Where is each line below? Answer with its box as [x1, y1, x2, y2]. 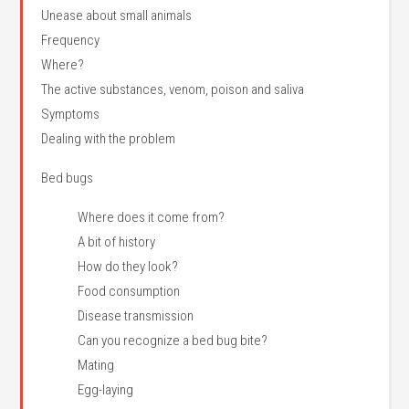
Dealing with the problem [41, 131, 176, 147]
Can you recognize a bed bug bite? [78, 332, 268, 349]
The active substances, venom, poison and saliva [41, 81, 305, 98]
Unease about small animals [41, 7, 193, 24]
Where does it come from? [78, 209, 225, 225]
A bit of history [78, 234, 156, 250]
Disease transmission [78, 308, 194, 324]
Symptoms [41, 106, 100, 122]
